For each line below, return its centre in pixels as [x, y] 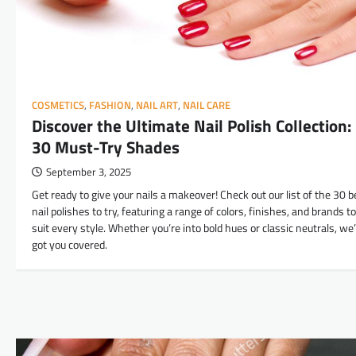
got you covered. [70, 244]
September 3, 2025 [89, 172]
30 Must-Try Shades [106, 147]
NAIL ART [157, 105]
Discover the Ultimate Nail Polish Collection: [192, 125]
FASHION [110, 105]
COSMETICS [58, 105]
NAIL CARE [207, 105]
